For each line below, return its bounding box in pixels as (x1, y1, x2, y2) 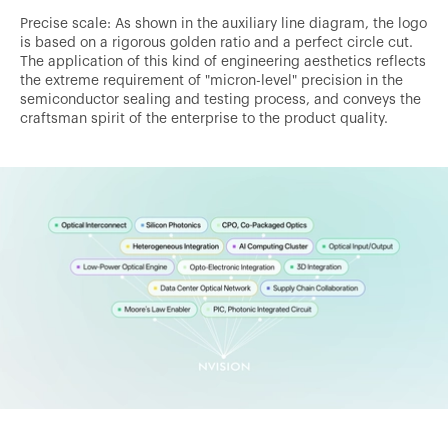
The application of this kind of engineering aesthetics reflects (20, 50, 426, 69)
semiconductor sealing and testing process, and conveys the (20, 88, 421, 107)
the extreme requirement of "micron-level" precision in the (20, 69, 403, 88)
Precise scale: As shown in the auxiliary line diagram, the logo (20, 12, 427, 31)
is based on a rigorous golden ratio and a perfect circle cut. (20, 31, 413, 50)
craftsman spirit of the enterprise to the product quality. (20, 107, 388, 126)
